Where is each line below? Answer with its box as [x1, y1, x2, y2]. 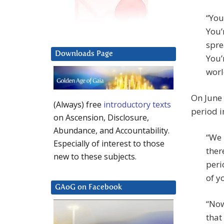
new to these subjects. [53, 151, 136, 162]
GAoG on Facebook [55, 183, 122, 191]
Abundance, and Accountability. [53, 125, 169, 136]
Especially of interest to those [53, 138, 164, 149]
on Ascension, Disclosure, [53, 112, 149, 123]
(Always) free [53, 99, 103, 110]
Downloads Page [55, 50, 113, 58]
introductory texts [103, 99, 171, 110]
